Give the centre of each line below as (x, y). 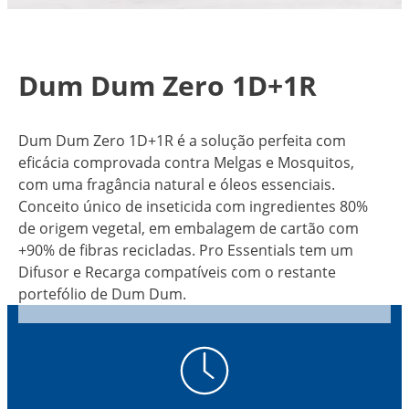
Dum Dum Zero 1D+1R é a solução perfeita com (182, 141)
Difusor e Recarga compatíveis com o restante (177, 273)
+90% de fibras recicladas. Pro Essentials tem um (185, 251)
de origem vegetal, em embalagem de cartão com (188, 229)
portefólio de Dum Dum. (104, 294)
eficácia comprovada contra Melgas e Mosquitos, (186, 163)
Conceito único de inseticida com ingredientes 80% (193, 207)
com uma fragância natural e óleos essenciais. (176, 185)
